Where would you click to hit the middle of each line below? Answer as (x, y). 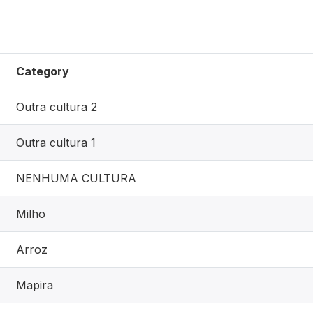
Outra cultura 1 (56, 142)
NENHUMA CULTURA (76, 178)
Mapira (35, 285)
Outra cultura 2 (57, 107)
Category (43, 71)
